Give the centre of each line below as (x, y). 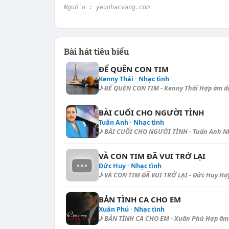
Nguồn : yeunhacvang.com (107, 7)
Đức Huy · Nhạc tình (130, 166)
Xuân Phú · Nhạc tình (131, 209)
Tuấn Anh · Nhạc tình (131, 122)
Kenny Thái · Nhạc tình (134, 79)
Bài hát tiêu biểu (96, 51)
